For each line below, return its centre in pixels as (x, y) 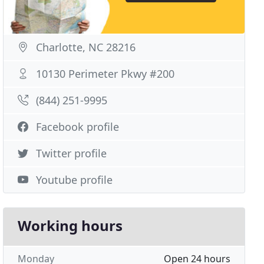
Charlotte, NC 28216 (86, 47)
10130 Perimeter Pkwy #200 (105, 74)
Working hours (70, 225)
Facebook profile (78, 127)
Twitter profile (72, 153)
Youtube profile (75, 180)
